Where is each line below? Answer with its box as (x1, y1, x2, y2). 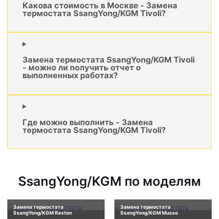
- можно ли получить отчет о (22, 63, 141, 73)
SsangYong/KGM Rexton (13, 210, 72, 216)
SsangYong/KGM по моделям (18, 174, 201, 189)
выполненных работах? (22, 70, 118, 81)
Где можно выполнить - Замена (22, 117, 153, 128)
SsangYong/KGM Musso (120, 210, 178, 216)
